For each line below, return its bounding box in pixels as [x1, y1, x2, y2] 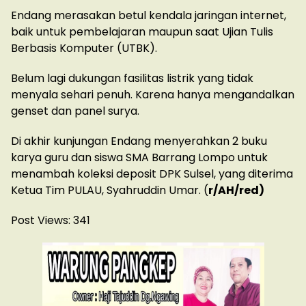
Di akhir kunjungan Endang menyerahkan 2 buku [11, 133, 267, 150]
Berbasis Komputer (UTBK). [11, 40, 157, 57]
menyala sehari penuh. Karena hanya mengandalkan [11, 87, 294, 103]
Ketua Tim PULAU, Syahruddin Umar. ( [11, 182, 208, 199]
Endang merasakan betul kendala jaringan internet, [11, 8, 286, 24]
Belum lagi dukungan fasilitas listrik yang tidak [11, 70, 253, 87]
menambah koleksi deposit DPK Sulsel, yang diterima [11, 166, 293, 182]
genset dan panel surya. [11, 103, 139, 120]
